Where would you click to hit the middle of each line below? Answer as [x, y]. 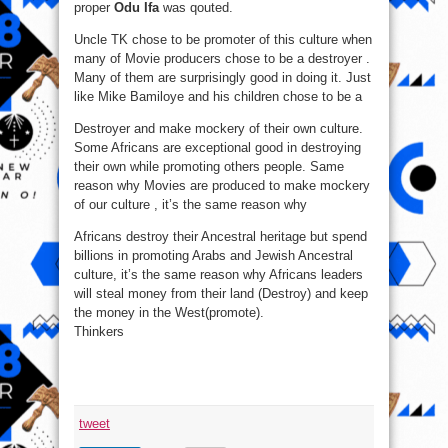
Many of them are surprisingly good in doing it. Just [222, 78]
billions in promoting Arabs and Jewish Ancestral [213, 256]
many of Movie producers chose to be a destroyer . [222, 59]
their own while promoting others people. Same [209, 167]
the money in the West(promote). [169, 313]
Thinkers [99, 332]
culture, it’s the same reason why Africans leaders [218, 275]
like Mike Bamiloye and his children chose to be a [218, 97]
